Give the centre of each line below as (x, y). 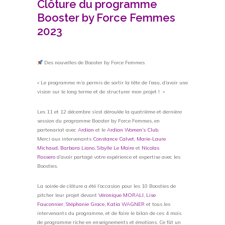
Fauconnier (50, 204)
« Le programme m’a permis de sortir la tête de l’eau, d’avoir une (113, 82)
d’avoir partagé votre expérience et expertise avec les (118, 157)
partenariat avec (58, 130)
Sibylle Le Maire (116, 148)
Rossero (46, 157)
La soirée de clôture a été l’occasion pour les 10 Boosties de (106, 186)
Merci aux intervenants (65, 139)
